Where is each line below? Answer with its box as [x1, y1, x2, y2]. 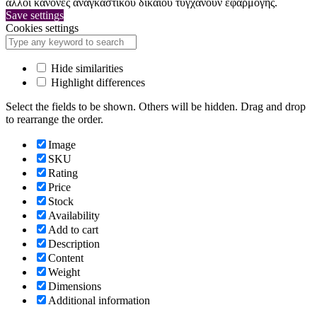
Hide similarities [48, 62, 123, 75]
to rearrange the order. [6, 113, 103, 126]
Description [48, 238, 100, 250]
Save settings [6, 9, 64, 22]
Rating [48, 167, 78, 180]
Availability [48, 209, 100, 222]
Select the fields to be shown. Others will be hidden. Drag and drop [6, 100, 306, 113]
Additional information [48, 294, 150, 307]
